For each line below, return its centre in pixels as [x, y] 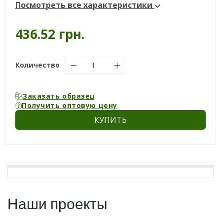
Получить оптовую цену [70, 105]
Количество [37, 65]
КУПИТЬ [110, 120]
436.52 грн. [50, 34]
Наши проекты [57, 203]
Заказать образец [59, 96]
